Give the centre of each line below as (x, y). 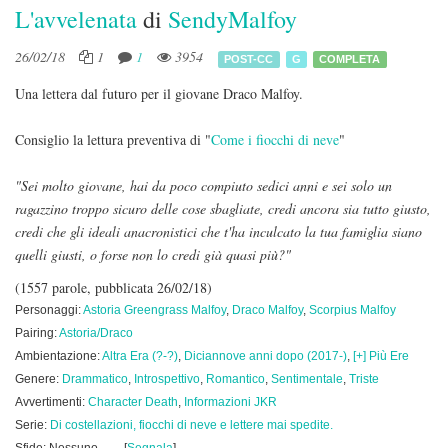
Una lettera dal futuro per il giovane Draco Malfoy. (159, 93)
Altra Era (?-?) (140, 356)
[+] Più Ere (381, 356)
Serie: (32, 425)
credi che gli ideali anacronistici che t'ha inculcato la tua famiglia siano (218, 231)
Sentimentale (307, 379)
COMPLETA (350, 58)
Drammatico (95, 379)
